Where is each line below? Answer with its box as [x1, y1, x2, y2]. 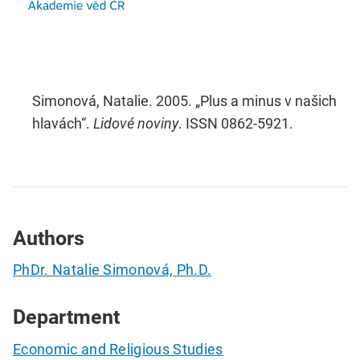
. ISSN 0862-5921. [178, 114, 293, 132]
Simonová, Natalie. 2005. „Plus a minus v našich [32, 92, 337, 109]
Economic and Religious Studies [13, 340, 223, 358]
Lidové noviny [93, 114, 178, 132]
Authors [13, 226, 84, 250]
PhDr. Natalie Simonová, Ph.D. [13, 261, 212, 279]
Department [13, 305, 120, 329]
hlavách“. [32, 114, 93, 132]
